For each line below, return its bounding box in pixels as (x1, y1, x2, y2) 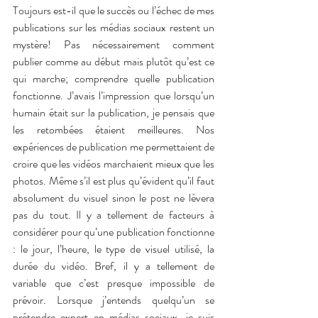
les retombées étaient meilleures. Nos (13, 121, 214, 138)
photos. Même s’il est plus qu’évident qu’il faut (13, 172, 214, 190)
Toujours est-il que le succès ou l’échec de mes (13, 2, 214, 19)
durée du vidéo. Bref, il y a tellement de (13, 258, 214, 275)
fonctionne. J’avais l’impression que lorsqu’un (13, 87, 214, 104)
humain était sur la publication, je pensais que (13, 104, 214, 121)
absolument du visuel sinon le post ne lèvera (13, 190, 214, 207)
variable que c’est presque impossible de (13, 275, 214, 292)
